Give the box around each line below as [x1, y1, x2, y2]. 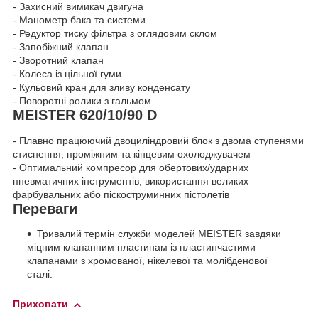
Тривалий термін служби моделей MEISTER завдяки [37, 228, 281, 240]
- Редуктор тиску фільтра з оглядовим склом [13, 28, 217, 40]
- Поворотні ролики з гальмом [13, 95, 151, 107]
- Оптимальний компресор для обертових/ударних [13, 161, 248, 173]
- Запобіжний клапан [13, 41, 109, 53]
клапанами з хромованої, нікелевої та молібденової [27, 255, 268, 267]
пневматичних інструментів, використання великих [13, 175, 248, 187]
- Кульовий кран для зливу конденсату [13, 82, 190, 94]
